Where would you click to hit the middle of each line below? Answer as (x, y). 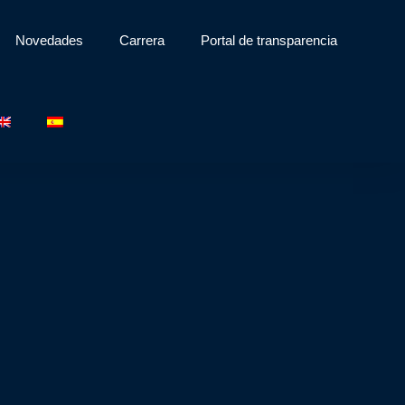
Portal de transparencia (269, 40)
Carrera (142, 40)
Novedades (50, 40)
